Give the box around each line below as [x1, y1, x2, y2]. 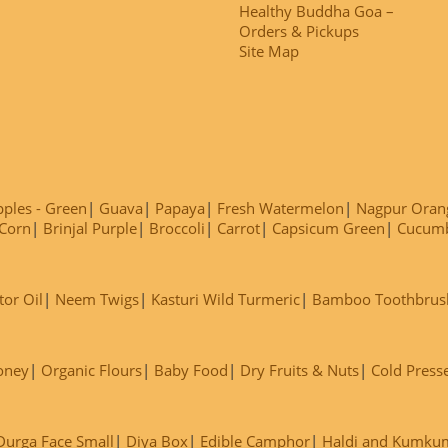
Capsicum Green [272, 217, 385, 238]
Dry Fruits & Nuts [240, 359, 359, 380]
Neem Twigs [55, 288, 139, 309]
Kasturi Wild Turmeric [151, 288, 300, 309]
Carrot [217, 217, 260, 238]
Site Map [239, 40, 299, 61]
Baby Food [154, 359, 228, 380]
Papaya [155, 197, 205, 218]
